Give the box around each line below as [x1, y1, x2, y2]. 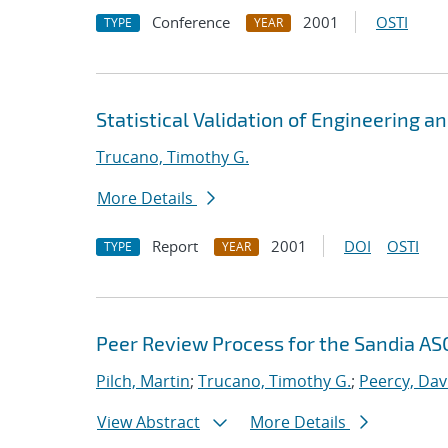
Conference [152, 12, 230, 32]
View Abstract [97, 411, 200, 433]
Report [152, 236, 198, 256]
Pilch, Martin [96, 370, 190, 392]
